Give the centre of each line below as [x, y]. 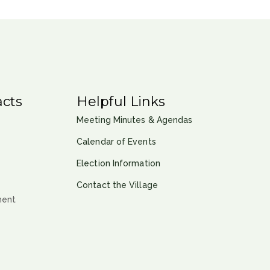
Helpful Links [121, 101]
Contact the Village [117, 185]
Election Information [118, 163]
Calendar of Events [116, 141]
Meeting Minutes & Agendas [135, 120]
